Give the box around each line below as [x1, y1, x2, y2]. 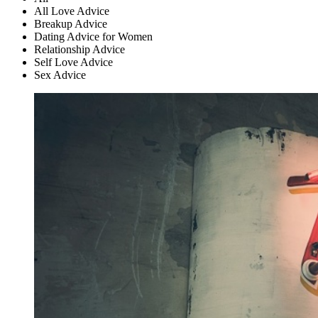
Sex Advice [34, 68, 86, 81]
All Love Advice [34, 4, 109, 17]
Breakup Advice [34, 17, 107, 30]
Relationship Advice [34, 43, 125, 55]
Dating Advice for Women [34, 30, 153, 43]
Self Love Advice [34, 55, 113, 68]
